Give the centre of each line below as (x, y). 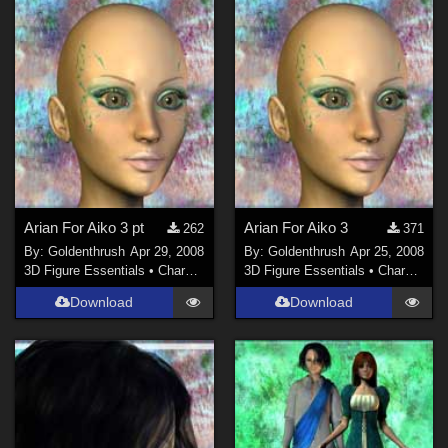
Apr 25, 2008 (386, 252)
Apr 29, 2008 (167, 252)
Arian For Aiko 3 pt (84, 227)
